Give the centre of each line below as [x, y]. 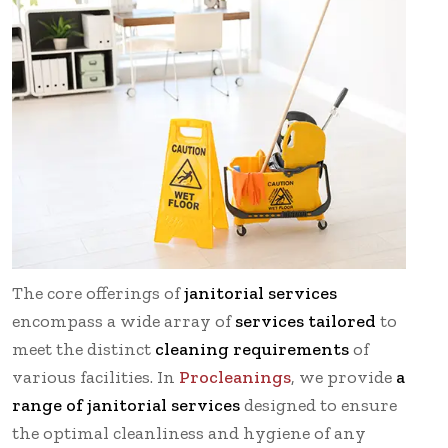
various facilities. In [95, 376]
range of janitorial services [126, 404]
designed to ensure [318, 404]
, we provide [341, 376]
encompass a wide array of [123, 320]
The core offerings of [98, 292]
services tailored [305, 320]
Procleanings [235, 376]
